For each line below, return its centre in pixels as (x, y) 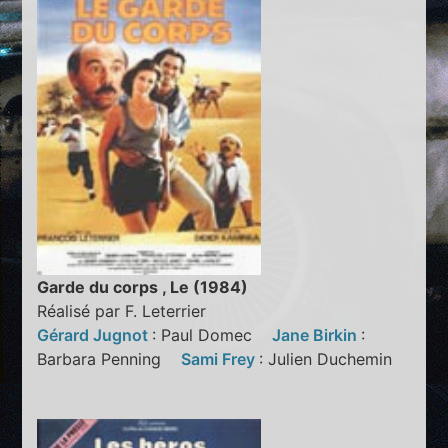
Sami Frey (220, 358)
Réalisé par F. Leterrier (122, 310)
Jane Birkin (317, 334)
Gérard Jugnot (95, 334)
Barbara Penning (109, 358)
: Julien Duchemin (333, 358)
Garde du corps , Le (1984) (143, 286)
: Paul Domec (212, 334)
